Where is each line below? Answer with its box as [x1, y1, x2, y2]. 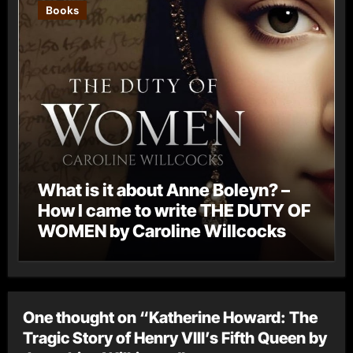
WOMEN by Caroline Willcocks [37, 221, 286, 242]
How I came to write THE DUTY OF [37, 200, 310, 221]
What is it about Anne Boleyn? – [37, 180, 281, 201]
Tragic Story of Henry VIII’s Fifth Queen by [23, 328, 328, 347]
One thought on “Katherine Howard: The [23, 307, 318, 327]
